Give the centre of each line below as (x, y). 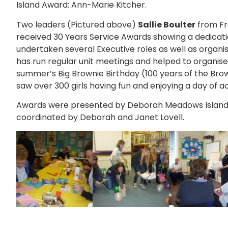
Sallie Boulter (167, 24)
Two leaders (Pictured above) (77, 24)
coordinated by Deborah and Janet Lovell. (100, 117)
